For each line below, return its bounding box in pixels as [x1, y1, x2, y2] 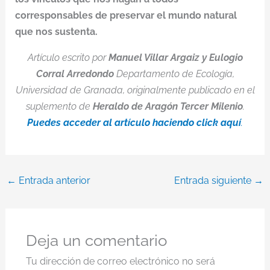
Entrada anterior [16, 175, 90, 186]
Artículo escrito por [27, 52, 108, 63]
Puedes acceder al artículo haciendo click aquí [27, 117, 241, 128]
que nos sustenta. [14, 26, 98, 37]
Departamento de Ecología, [113, 68, 234, 80]
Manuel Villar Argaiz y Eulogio [108, 52, 243, 63]
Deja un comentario [25, 231, 167, 250]
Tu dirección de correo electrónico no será [25, 256, 215, 268]
